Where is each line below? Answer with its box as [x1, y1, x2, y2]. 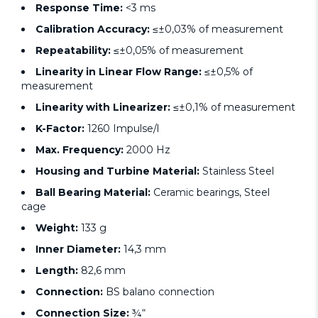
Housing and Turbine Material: [35, 164, 202, 177]
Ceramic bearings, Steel [153, 185, 270, 199]
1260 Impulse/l [87, 121, 159, 135]
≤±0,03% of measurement [150, 22, 283, 35]
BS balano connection [106, 285, 214, 298]
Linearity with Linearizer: [35, 100, 173, 114]
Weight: [35, 221, 78, 234]
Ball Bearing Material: [35, 185, 153, 199]
